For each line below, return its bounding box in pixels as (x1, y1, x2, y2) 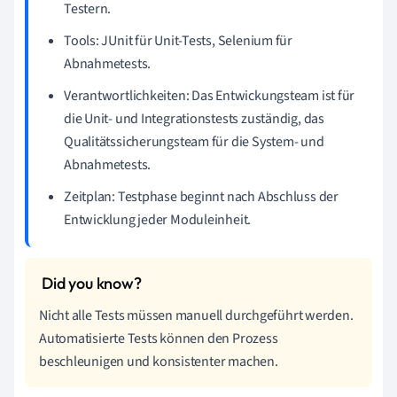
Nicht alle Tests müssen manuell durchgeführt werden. (39, 306, 354, 325)
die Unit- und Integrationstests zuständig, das (64, 109, 324, 128)
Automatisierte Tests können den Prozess (39, 329, 278, 348)
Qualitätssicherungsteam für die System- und (64, 132, 324, 152)
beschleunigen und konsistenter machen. (39, 352, 278, 371)
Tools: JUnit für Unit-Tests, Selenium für (64, 31, 292, 51)
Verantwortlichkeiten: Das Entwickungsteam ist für (64, 86, 355, 105)
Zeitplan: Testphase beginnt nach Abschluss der (64, 187, 339, 206)
